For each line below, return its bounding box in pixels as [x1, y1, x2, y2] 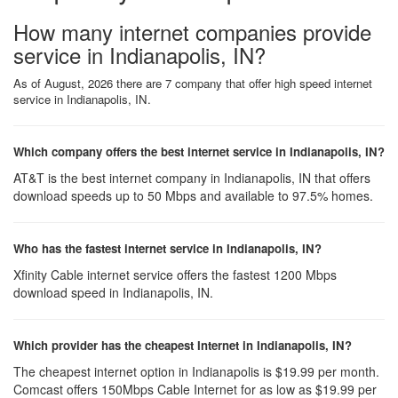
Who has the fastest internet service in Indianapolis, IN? [13, 240, 322, 257]
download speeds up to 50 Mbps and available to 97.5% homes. [13, 187, 373, 204]
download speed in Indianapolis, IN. [13, 283, 213, 301]
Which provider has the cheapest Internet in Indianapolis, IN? [13, 337, 352, 354]
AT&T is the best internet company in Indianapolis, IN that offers [13, 169, 370, 187]
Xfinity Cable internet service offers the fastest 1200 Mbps [13, 266, 337, 283]
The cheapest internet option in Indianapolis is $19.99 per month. [13, 362, 379, 380]
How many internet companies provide [13, 16, 371, 47]
